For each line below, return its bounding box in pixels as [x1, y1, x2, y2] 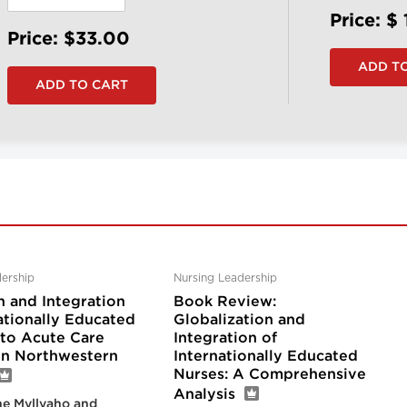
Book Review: [173, 294, 276, 309]
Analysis [173, 387, 235, 402]
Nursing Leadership [173, 272, 277, 283]
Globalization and [173, 313, 305, 327]
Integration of [173, 331, 277, 345]
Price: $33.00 [6, 30, 130, 47]
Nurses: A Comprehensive [173, 367, 366, 382]
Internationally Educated [173, 349, 358, 363]
